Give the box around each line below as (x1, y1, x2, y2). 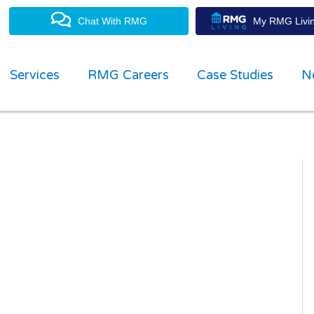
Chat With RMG (77, 15, 147, 27)
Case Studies (197, 67, 273, 83)
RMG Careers (88, 67, 169, 83)
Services (10, 67, 60, 83)
